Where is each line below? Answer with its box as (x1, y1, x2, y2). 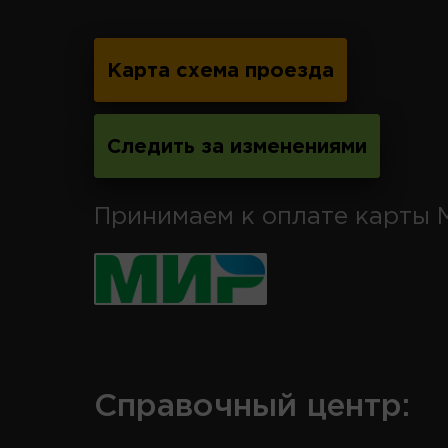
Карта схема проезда (107, 61, 334, 80)
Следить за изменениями (107, 137, 367, 156)
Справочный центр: (94, 392, 410, 421)
